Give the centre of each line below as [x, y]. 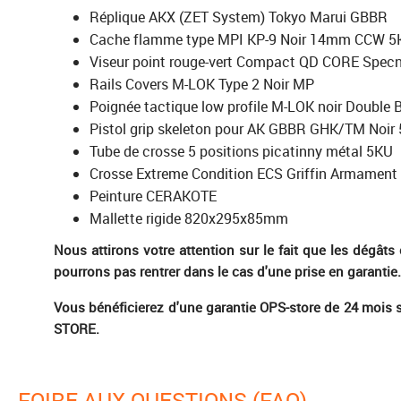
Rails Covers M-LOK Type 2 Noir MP [202, 84]
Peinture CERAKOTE [153, 196]
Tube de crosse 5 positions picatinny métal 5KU [241, 151]
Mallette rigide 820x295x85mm [189, 218]
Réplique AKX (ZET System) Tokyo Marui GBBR [239, 17]
